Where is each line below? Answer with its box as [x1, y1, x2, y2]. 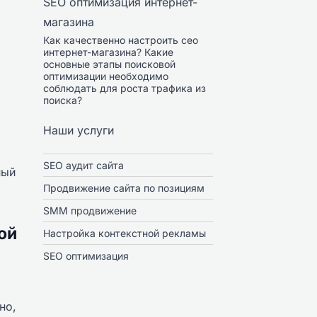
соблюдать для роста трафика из [43, 82, 206, 95]
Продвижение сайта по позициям [43, 181, 204, 194]
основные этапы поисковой [43, 58, 175, 71]
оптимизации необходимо [43, 70, 168, 83]
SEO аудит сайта [43, 158, 124, 171]
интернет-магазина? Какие [43, 46, 173, 59]
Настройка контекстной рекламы [43, 226, 206, 239]
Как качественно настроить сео [43, 34, 198, 47]
